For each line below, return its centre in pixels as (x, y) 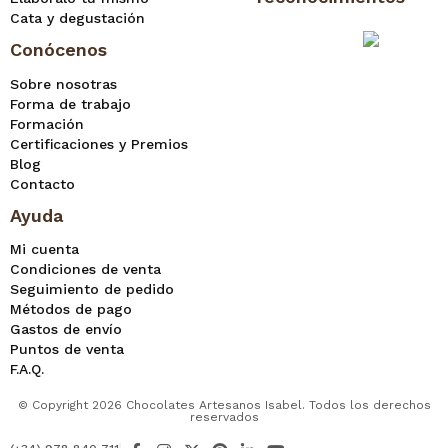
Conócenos (58, 49)
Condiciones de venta (85, 269)
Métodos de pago (71, 309)
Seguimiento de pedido (92, 289)
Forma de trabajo (70, 103)
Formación (47, 123)
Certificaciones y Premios (99, 143)
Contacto (42, 183)
